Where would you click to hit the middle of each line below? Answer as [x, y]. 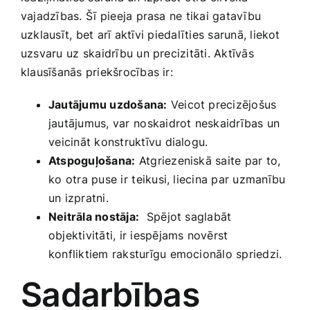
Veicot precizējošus [222, 105]
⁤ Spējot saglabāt [185, 217]
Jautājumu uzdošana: [108, 105]
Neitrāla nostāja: [94, 217]
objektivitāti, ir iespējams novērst [138, 236]
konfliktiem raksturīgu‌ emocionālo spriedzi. [165, 254]
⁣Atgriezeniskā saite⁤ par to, [208, 161]
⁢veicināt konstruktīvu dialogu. [128, 142]
